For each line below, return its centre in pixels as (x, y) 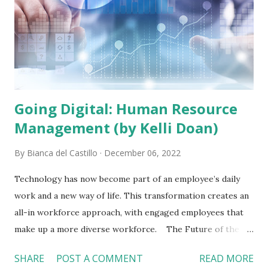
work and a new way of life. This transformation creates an (132, 195)
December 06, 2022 (142, 153)
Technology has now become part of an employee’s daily (127, 179)
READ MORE (226, 258)
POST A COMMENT (100, 258)
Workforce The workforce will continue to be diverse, (125, 246)
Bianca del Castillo (62, 153)
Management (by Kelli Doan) (116, 127)
